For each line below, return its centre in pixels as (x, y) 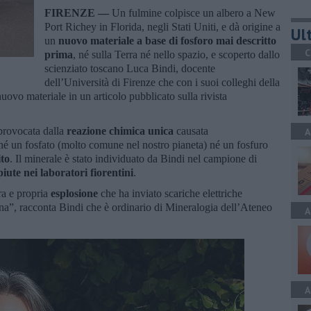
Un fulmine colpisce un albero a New (194, 12)
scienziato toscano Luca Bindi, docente (130, 68)
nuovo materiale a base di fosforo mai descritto (167, 40)
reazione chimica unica (120, 131)
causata (191, 131)
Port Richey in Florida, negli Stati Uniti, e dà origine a (162, 26)
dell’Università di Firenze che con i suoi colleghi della (162, 82)
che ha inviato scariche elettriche (171, 193)
